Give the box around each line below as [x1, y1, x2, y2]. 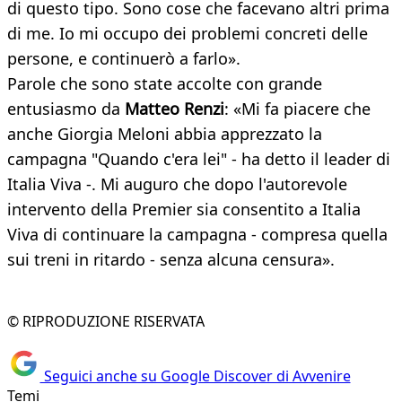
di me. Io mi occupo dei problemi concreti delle [7, 22, 368, 45]
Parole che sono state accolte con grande [7, 73, 322, 95]
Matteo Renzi [125, 98, 224, 120]
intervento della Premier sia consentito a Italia [7, 198, 361, 221]
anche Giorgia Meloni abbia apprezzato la [7, 123, 322, 145]
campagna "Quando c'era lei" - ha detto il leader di [7, 148, 390, 170]
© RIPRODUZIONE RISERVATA [7, 311, 205, 332]
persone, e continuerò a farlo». [7, 48, 240, 70]
